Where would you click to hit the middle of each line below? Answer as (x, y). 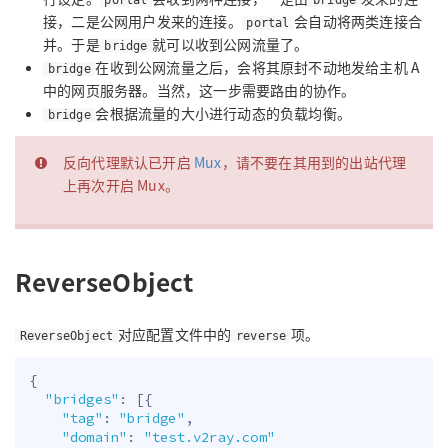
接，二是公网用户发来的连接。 (142, 20)
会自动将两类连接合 (358, 20)
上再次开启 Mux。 (121, 185)
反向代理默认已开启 (128, 162)
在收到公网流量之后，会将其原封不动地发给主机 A (258, 66)
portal (268, 22)
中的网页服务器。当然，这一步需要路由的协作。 (199, 89)
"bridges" (82, 399)
